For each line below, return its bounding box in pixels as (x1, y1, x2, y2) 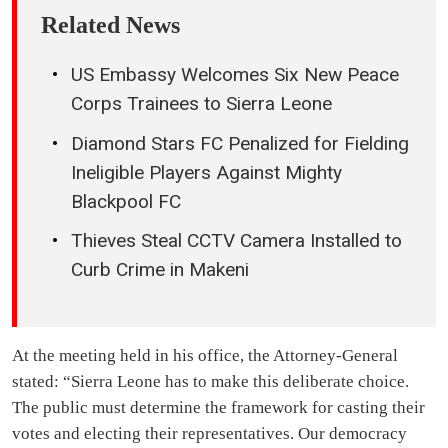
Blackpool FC (71, 189, 181, 213)
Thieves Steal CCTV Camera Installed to (71, 229, 402, 253)
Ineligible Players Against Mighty (71, 160, 342, 184)
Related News (41, 12, 180, 39)
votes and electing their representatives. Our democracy (12, 424, 407, 443)
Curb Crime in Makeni (71, 258, 249, 282)
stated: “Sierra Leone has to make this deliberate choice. (12, 372, 409, 391)
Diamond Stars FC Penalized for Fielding (71, 131, 409, 155)
